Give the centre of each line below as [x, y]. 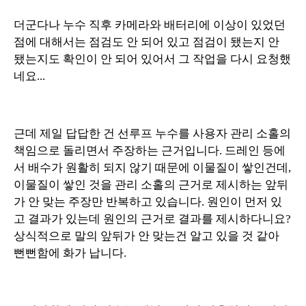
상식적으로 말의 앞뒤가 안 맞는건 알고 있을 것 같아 [147, 236]
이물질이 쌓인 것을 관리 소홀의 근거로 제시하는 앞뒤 [151, 184]
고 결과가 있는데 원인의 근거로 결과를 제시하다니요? [152, 219]
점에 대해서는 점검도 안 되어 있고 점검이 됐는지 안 [147, 42]
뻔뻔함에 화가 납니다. [70, 253]
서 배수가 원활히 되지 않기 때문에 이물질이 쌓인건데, [152, 167]
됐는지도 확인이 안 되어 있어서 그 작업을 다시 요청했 [152, 59]
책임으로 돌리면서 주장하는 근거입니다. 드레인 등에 [150, 150]
